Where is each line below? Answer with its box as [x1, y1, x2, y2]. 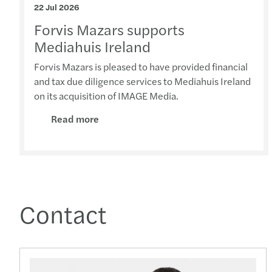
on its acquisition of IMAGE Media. [34, 88, 178, 103]
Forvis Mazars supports [34, 18, 185, 39]
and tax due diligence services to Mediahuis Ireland [34, 73, 251, 88]
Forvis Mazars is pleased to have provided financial [34, 59, 248, 73]
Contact [19, 195, 107, 231]
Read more [51, 111, 99, 126]
